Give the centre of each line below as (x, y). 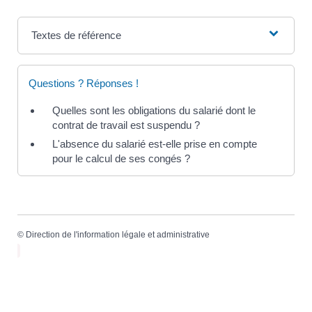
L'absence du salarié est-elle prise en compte (155, 143)
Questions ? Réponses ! (84, 83)
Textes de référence (76, 35)
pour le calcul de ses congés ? (121, 158)
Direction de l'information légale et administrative (118, 235)
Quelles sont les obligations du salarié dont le (154, 110)
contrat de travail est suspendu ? (126, 125)
